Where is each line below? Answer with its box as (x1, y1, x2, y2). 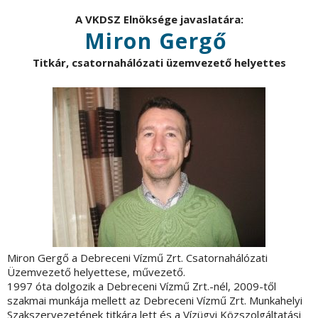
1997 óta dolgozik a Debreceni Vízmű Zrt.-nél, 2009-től (7, 279, 276, 294)
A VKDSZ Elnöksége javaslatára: (75, 12, 243, 27)
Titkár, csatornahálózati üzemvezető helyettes (32, 55, 286, 70)
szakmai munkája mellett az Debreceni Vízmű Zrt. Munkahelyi (7, 293, 302, 308)
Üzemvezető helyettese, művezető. (7, 265, 185, 280)
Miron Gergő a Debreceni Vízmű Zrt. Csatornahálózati (7, 251, 268, 265)
